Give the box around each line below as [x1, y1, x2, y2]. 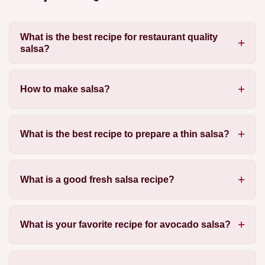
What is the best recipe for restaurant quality [20, 31, 218, 42]
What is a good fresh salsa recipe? [20, 174, 174, 185]
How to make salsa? [20, 83, 110, 94]
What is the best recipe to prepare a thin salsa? [20, 129, 230, 140]
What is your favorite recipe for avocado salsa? [20, 219, 231, 230]
